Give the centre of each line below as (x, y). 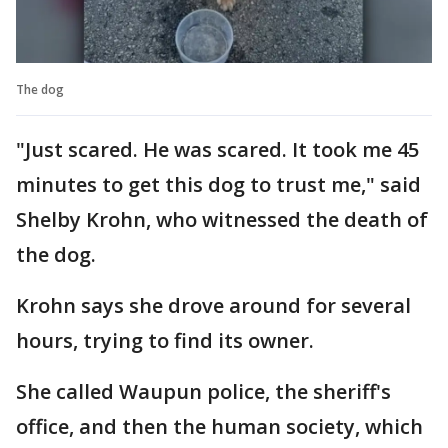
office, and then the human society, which (219, 426)
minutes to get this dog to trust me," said (218, 184)
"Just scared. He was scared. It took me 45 (217, 149)
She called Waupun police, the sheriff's (203, 391)
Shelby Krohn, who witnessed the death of (222, 219)
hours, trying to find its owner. (165, 340)
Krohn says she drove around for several (213, 305)
